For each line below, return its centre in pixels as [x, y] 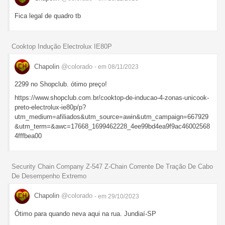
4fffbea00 [28, 136]
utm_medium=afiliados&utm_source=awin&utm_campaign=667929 [111, 117]
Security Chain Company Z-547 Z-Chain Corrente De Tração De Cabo [112, 166]
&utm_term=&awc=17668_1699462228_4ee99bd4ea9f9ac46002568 [112, 127]
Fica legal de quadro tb [48, 16]
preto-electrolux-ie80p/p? [50, 107]
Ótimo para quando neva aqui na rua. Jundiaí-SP [85, 213]
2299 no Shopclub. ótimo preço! [61, 84]
